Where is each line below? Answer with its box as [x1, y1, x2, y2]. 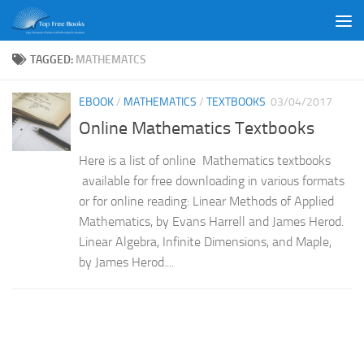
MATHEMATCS [76, 53, 146, 67]
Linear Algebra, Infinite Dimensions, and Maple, [79, 234, 331, 250]
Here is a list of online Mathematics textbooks [79, 153, 337, 169]
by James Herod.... [79, 254, 174, 271]
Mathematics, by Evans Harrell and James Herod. [79, 214, 344, 230]
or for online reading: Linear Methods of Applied [79, 193, 334, 210]
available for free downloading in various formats [79, 173, 348, 189]
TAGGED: [30, 53, 76, 67]
